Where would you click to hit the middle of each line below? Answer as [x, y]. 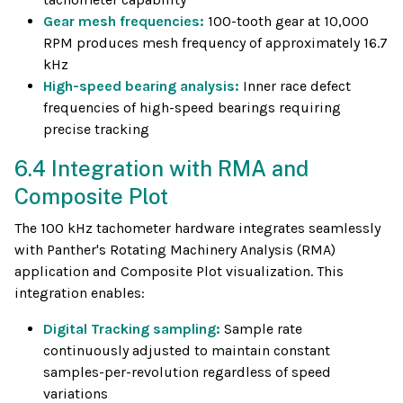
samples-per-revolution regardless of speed [187, 372]
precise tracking [96, 130]
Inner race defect [297, 86]
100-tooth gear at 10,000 [288, 22]
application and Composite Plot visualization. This [179, 272]
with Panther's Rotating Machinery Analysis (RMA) [175, 250]
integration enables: [80, 293]
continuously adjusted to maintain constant [187, 351]
